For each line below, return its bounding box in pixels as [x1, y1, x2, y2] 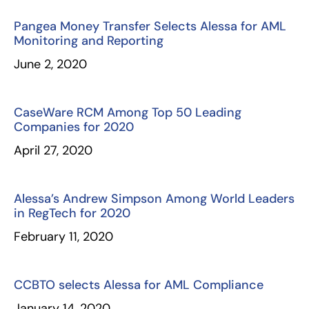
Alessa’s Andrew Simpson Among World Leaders [14, 190, 295, 207]
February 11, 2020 [14, 228, 113, 245]
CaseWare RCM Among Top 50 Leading [14, 104, 241, 121]
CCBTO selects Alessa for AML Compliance [14, 277, 263, 293]
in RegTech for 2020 [14, 205, 130, 221]
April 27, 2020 [14, 142, 92, 159]
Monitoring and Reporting [14, 32, 163, 49]
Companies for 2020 [14, 119, 134, 135]
